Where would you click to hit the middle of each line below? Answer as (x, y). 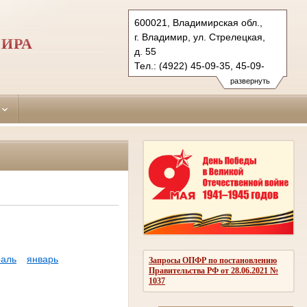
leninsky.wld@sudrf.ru (182, 95)
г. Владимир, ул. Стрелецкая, (200, 37)
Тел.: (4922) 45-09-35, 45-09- (199, 66)
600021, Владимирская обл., (198, 23)
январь (43, 259)
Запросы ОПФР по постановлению (213, 260)
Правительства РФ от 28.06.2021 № (213, 270)
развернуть (250, 81)
